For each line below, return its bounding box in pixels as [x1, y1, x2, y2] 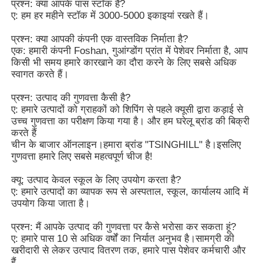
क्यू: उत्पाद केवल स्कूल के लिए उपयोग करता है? [11, 174, 181, 186]
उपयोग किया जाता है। [11, 197, 90, 209]
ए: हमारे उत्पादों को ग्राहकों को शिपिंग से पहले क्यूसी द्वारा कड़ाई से [11, 103, 244, 115]
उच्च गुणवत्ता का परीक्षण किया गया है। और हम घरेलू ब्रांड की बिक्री [11, 115, 250, 127]
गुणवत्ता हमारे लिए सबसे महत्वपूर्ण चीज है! [11, 150, 153, 162]
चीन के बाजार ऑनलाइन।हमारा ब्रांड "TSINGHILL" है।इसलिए [11, 139, 241, 150]
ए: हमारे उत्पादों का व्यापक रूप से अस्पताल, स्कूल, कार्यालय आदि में [11, 186, 249, 197]
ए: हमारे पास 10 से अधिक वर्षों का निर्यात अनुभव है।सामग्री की [11, 232, 235, 244]
